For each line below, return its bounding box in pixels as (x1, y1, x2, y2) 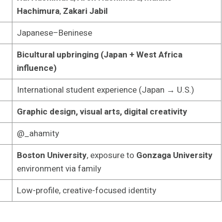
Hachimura (16, 4, 59, 17)
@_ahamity (16, 127, 59, 140)
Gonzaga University (136, 149, 213, 162)
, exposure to (86, 149, 136, 162)
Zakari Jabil (62, 4, 108, 17)
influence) (16, 61, 56, 74)
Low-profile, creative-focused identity (16, 184, 156, 197)
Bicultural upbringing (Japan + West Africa (16, 48, 182, 61)
